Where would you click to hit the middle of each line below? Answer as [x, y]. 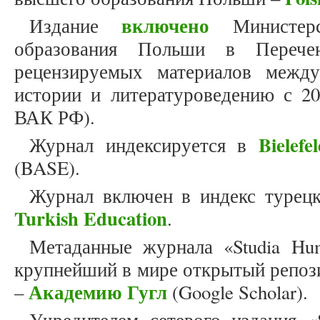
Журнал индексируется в [144, 145]
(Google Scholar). [237, 292]
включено [166, 26]
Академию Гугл [98, 292]
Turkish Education [91, 219]
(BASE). [47, 168]
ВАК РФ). [55, 117]
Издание [64, 26]
